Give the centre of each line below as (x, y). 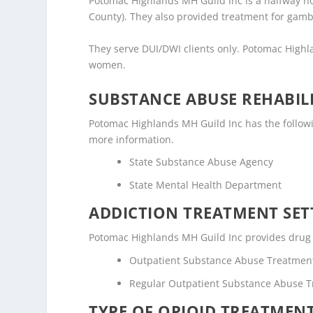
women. (108, 65)
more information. (132, 139)
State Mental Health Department (206, 185)
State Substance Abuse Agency (202, 162)
